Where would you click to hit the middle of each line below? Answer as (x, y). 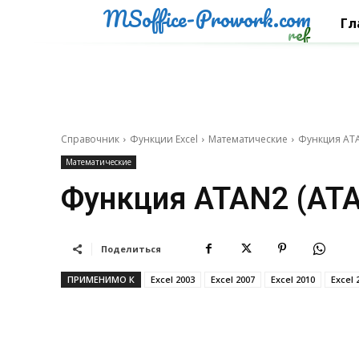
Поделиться (131, 249)
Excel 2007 (233, 279)
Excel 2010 (293, 279)
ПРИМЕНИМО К (101, 279)
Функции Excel (164, 139)
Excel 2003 (173, 279)
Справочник (90, 139)
